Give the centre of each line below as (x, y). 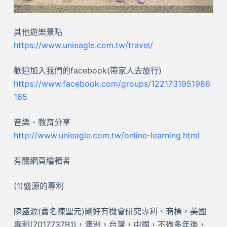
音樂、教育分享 (42, 122)
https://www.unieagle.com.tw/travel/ (83, 45)
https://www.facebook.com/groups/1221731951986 (112, 83)
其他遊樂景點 (38, 32)
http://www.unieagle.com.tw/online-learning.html (106, 135)
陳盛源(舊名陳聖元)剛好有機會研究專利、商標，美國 (110, 211)
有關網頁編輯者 (42, 160)
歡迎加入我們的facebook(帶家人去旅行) (87, 70)
